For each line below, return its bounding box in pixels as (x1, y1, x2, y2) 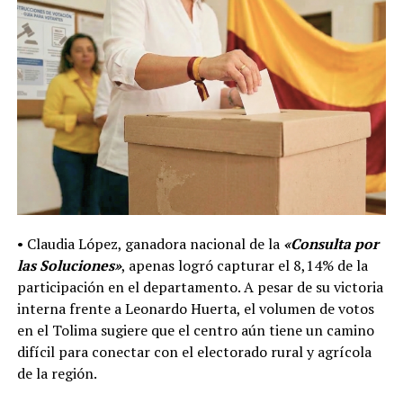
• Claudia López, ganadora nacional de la (16, 234, 283, 255)
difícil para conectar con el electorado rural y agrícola (16, 342, 372, 363)
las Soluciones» (16, 255, 121, 276)
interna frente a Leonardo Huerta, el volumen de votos (16, 299, 374, 319)
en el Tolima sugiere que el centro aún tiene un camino (16, 320, 374, 341)
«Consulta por (282, 234, 379, 255)
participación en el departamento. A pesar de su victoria (16, 277, 383, 298)
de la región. (16, 363, 97, 384)
